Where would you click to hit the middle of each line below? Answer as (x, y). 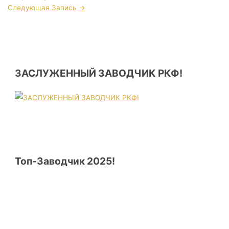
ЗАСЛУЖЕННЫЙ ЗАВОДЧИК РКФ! (99, 73)
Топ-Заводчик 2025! (65, 161)
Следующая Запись (43, 7)
